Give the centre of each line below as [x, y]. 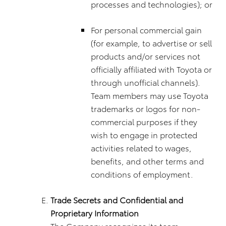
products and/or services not [146, 56]
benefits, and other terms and [147, 161]
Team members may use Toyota [150, 95]
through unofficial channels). [146, 82]
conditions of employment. [142, 174]
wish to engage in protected [144, 134]
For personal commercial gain [146, 30]
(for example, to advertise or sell [151, 43]
